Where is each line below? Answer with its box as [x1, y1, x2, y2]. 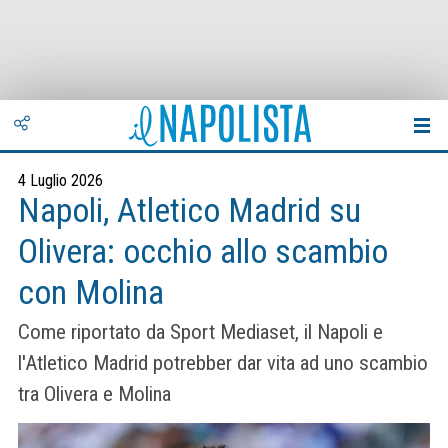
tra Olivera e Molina [18, 382, 171, 407]
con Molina [18, 273, 164, 312]
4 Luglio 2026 [18, 171, 103, 190]
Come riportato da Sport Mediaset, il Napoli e [18, 320, 383, 345]
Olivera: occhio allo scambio [18, 232, 388, 271]
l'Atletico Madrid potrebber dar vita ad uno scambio [18, 351, 428, 376]
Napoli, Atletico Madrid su [18, 191, 361, 230]
